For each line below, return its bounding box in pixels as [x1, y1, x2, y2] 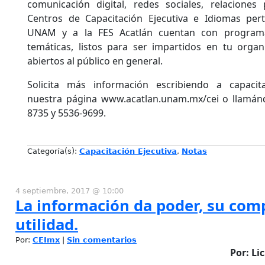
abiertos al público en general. [27, 54, 163, 67]
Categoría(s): [27, 147, 79, 156]
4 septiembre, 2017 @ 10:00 [15, 186, 124, 196]
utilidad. [15, 214, 78, 235]
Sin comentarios [67, 235, 137, 245]
